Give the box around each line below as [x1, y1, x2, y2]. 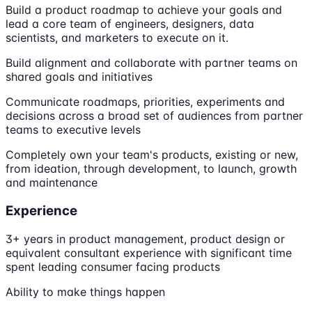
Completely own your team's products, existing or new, [6, 148, 298, 162]
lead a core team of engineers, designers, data [6, 17, 254, 31]
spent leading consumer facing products [6, 259, 220, 274]
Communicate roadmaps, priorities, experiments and [6, 95, 285, 109]
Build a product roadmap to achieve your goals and [6, 3, 282, 17]
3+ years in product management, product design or [6, 231, 285, 246]
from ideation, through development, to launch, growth [6, 162, 297, 176]
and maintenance [6, 175, 97, 190]
